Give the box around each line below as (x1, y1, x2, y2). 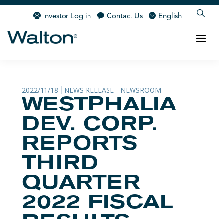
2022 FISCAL (22, 195, 173, 212)
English (158, 13, 182, 20)
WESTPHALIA (22, 97, 176, 114)
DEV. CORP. (22, 116, 157, 134)
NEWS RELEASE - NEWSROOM (64, 85, 161, 95)
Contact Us (107, 13, 143, 20)
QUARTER (22, 175, 140, 193)
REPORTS (22, 136, 137, 153)
